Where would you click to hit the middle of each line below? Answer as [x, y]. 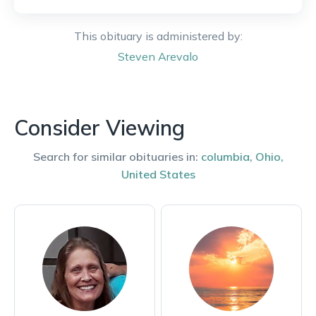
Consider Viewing [99, 128]
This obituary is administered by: [158, 36]
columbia [225, 157]
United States [158, 174]
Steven [136, 56]
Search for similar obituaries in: [115, 157]
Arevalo [178, 56]
